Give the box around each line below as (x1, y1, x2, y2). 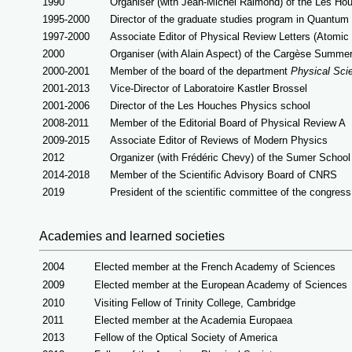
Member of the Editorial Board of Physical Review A (110, 117, 346, 129)
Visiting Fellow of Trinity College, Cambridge (94, 297, 295, 309)
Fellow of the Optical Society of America (94, 332, 277, 343)
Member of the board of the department (110, 65, 291, 77)
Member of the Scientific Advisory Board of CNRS (110, 169, 337, 181)
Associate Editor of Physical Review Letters (110, 31, 313, 42)
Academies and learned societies (39, 229, 225, 243)
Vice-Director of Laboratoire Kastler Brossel (110, 82, 307, 94)
